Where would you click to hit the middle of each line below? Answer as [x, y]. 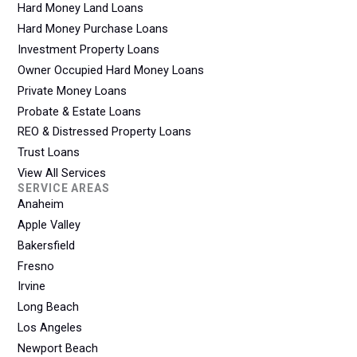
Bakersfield [47, 245]
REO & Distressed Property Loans [105, 132]
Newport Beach [58, 348]
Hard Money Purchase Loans [93, 29]
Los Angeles [50, 328]
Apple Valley [49, 224]
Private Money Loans [73, 90]
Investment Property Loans [89, 50]
